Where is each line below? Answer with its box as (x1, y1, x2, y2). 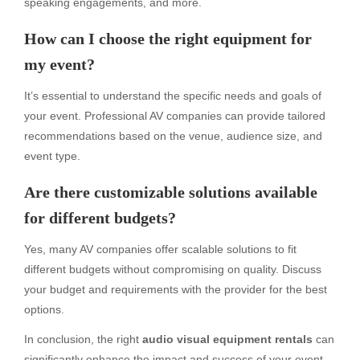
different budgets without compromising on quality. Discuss (24, 263, 321, 276)
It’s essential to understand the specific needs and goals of (24, 89, 321, 103)
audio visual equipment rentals (142, 332, 313, 346)
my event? (24, 55, 95, 73)
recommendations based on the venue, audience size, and (24, 129, 322, 143)
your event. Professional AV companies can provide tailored (24, 109, 325, 123)
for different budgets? (24, 209, 176, 227)
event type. (24, 149, 80, 163)
